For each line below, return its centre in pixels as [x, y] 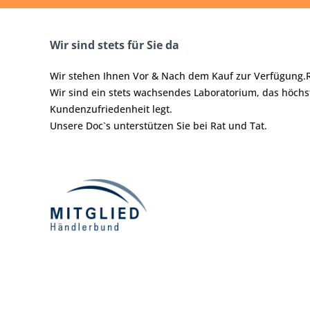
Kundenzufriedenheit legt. [111, 109]
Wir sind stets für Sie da [115, 45]
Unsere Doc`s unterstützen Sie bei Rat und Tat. [158, 126]
